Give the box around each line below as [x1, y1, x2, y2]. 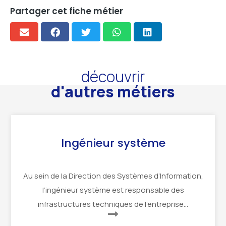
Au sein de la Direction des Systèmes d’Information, [23, 171, 203, 182]
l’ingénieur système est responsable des [42, 185, 184, 196]
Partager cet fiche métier [10, 5, 123, 18]
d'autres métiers [51, 81, 175, 102]
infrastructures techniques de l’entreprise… [38, 199, 188, 210]
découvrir [81, 66, 145, 87]
